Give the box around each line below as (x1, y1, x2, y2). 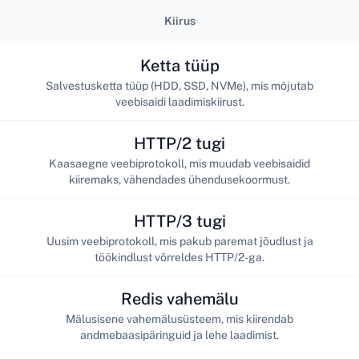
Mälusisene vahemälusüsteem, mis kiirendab (66, 312, 293, 325)
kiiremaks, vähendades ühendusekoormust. (69, 172, 290, 186)
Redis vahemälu (120, 288, 239, 309)
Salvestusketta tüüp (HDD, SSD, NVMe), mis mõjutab (46, 79, 313, 92)
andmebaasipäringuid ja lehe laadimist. (80, 328, 279, 341)
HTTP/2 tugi (134, 133, 225, 153)
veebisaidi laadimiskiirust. (115, 95, 244, 108)
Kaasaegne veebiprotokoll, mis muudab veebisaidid (49, 156, 310, 170)
